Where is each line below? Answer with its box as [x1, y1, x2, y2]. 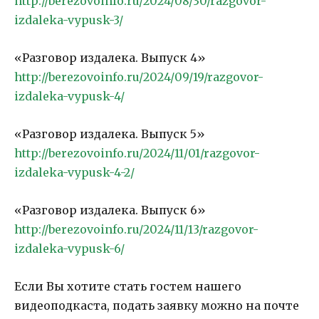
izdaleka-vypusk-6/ [14, 241, 125, 256]
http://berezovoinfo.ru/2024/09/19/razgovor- [14, 70, 263, 85]
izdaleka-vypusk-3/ [14, 13, 123, 28]
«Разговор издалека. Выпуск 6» [14, 203, 206, 218]
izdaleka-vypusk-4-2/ [14, 165, 135, 180]
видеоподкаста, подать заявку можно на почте [14, 298, 299, 313]
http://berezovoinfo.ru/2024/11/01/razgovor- [14, 146, 260, 161]
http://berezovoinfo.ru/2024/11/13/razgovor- [14, 222, 258, 237]
